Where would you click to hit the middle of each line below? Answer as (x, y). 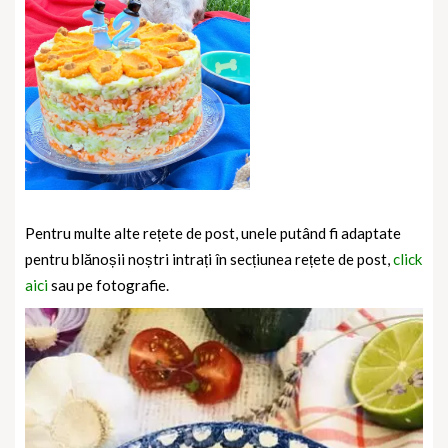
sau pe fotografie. (108, 285)
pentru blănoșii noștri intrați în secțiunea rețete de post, (209, 259)
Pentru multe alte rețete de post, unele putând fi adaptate (213, 233)
